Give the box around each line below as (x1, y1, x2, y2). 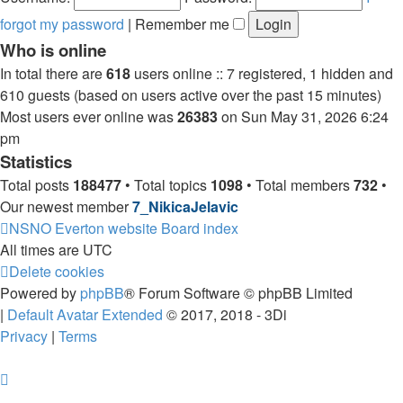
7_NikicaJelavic (132, 196, 238, 217)
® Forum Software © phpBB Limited (124, 282, 353, 303)
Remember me (135, 13, 233, 34)
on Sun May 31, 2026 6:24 (218, 106, 389, 127)
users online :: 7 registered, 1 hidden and (130, 63, 393, 84)
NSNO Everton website (9, 218, 157, 238)
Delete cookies (9, 261, 104, 282)
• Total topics (121, 175, 210, 195)
